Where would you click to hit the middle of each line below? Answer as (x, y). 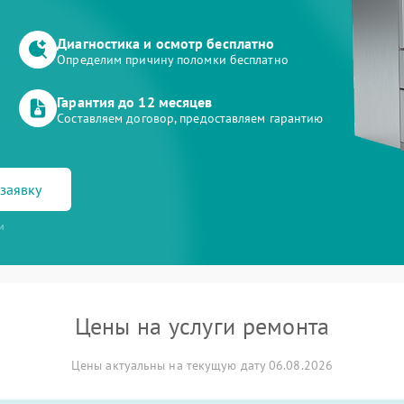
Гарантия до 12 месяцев (135, 102)
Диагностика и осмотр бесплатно (166, 43)
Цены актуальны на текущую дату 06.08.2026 (202, 365)
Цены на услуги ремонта (202, 326)
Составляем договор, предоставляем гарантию (190, 118)
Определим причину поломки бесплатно (173, 60)
